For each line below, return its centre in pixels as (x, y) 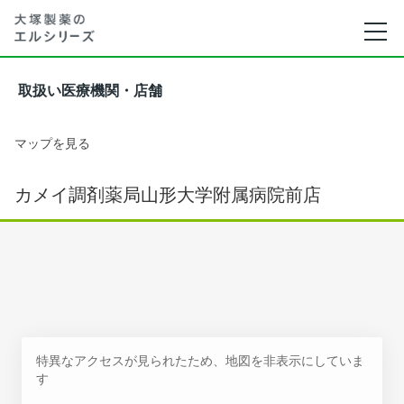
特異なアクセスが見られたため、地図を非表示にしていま (200, 360)
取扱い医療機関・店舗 (90, 91)
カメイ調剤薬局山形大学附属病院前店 (168, 195)
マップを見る (52, 143)
